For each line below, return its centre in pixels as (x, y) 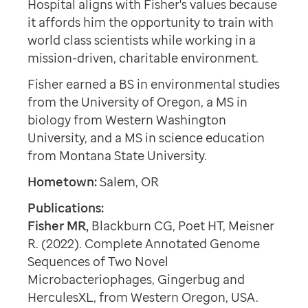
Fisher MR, (58, 225)
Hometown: (64, 181)
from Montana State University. (118, 155)
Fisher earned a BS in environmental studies (154, 84)
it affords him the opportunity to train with (151, 22)
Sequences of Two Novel (98, 261)
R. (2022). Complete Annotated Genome (144, 243)
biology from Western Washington (127, 120)
